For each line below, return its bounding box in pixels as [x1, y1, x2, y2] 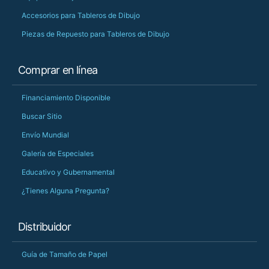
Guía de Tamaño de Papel [22, 250, 107, 259]
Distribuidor [18, 220, 71, 233]
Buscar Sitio [22, 112, 62, 121]
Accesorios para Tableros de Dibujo [22, 11, 140, 20]
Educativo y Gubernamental [22, 168, 115, 177]
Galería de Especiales [22, 149, 94, 158]
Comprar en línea [18, 64, 98, 76]
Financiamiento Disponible [22, 93, 110, 102]
